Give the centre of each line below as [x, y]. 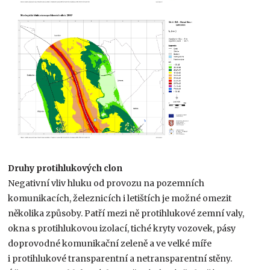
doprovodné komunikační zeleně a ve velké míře [110, 243]
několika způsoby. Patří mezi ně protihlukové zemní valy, [126, 213]
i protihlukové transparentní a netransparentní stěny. [120, 258]
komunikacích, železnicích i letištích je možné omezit [120, 198]
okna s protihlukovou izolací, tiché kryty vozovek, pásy [122, 228]
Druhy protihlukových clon [65, 168]
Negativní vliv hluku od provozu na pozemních [106, 183]
